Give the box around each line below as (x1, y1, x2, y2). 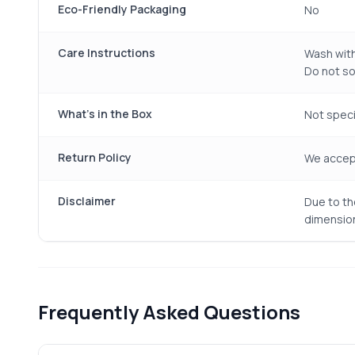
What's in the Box (58, 106, 152, 121)
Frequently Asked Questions (38, 299, 300, 325)
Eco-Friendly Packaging (58, 2, 186, 17)
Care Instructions (58, 45, 155, 60)
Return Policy (58, 150, 132, 165)
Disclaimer (58, 193, 116, 208)
